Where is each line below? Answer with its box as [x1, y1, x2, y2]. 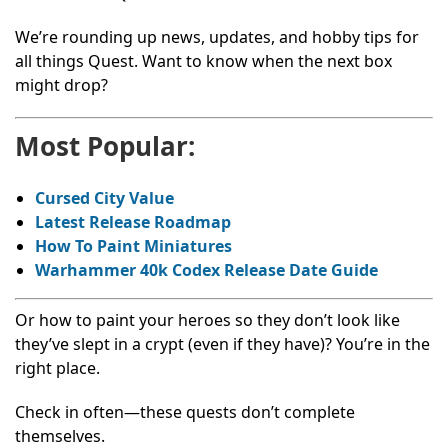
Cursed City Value [35, 186, 174, 209]
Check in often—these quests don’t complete [15, 400, 355, 423]
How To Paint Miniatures [35, 234, 232, 257]
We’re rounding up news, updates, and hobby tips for [15, 25, 419, 48]
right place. [15, 356, 100, 379]
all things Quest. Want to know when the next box [15, 49, 392, 72]
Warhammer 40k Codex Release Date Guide [35, 258, 378, 281]
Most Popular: [15, 127, 195, 164]
